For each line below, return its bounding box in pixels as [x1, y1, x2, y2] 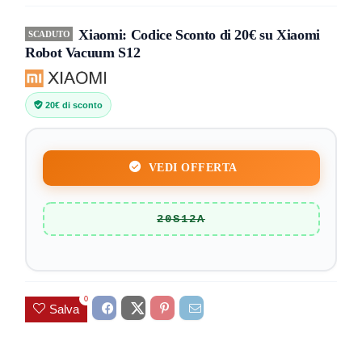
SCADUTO [28, 29, 70, 39]
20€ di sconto [43, 100, 103, 111]
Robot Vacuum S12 [25, 44, 141, 61]
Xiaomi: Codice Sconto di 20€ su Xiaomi [78, 27, 320, 43]
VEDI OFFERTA [145, 161, 238, 174]
